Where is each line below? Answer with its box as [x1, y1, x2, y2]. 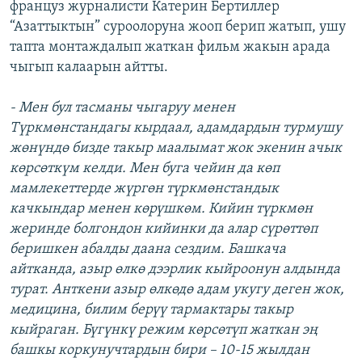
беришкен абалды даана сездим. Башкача [10, 241, 286, 257]
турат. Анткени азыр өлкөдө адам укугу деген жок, [10, 281, 344, 297]
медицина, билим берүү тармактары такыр [10, 301, 293, 318]
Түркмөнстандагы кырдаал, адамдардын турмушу [10, 120, 342, 136]
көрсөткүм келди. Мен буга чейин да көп [10, 160, 280, 176]
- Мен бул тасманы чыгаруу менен [10, 99, 235, 116]
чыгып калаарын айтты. [10, 59, 168, 75]
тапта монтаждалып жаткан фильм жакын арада [10, 39, 330, 55]
